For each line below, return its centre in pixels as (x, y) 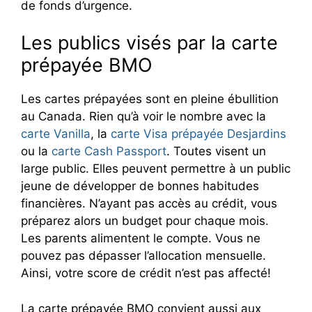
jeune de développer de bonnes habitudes (140, 186)
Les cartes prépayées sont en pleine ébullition (150, 99)
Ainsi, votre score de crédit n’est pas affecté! (146, 273)
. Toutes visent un (216, 151)
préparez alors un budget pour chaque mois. (145, 221)
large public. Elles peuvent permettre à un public (156, 169)
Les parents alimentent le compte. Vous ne (141, 238)
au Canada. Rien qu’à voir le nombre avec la (143, 116)
